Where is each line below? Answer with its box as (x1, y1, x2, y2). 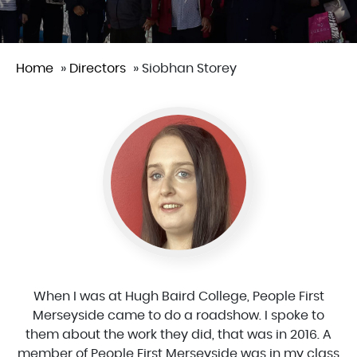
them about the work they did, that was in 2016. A (25, 328, 331, 342)
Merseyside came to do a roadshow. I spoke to (33, 309, 324, 323)
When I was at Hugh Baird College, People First (33, 290, 324, 304)
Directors (69, 62, 126, 76)
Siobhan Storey (142, 62, 237, 76)
